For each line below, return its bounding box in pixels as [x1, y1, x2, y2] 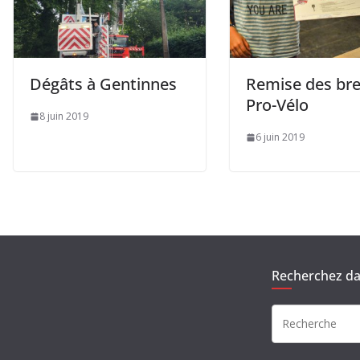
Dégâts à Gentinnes [30, 73, 177, 96]
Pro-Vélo [246, 94, 309, 117]
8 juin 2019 [39, 109, 88, 124]
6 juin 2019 [256, 130, 305, 145]
